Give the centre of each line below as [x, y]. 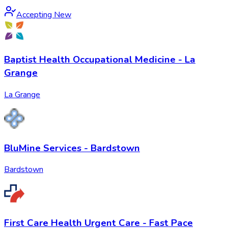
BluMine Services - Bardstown [72, 148]
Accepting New [44, 15]
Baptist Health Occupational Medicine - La [100, 60]
